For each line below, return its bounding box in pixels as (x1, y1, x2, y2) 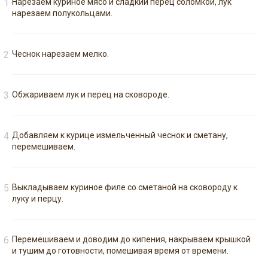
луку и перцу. (12, 194, 63, 204)
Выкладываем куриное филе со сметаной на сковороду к (12, 182, 237, 193)
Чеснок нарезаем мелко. (12, 49, 109, 59)
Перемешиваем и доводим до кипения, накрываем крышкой (12, 234, 251, 245)
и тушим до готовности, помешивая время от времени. (12, 246, 229, 256)
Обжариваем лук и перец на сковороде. (12, 90, 169, 100)
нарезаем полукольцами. (12, 8, 112, 19)
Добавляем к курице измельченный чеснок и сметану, (12, 130, 228, 141)
